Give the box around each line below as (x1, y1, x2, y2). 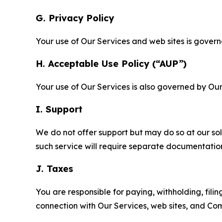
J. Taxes (36, 163, 73, 175)
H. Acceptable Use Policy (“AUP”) (36, 58, 187, 70)
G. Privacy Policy (36, 12, 114, 24)
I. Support (36, 104, 82, 115)
